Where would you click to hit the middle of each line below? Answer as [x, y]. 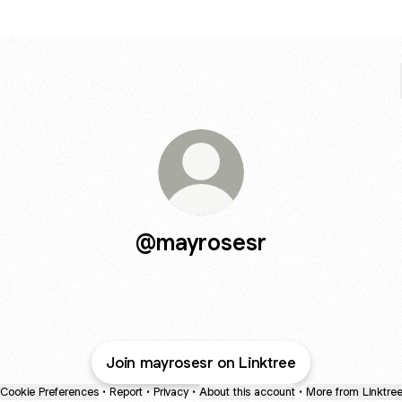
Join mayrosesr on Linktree [201, 363]
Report [126, 392]
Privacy [170, 392]
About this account [247, 392]
